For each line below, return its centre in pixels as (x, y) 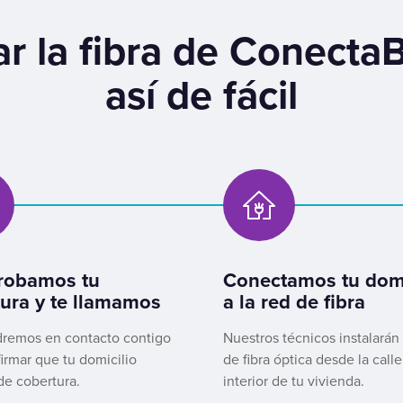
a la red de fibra (294, 302)
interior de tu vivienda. (294, 381)
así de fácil (201, 96)
